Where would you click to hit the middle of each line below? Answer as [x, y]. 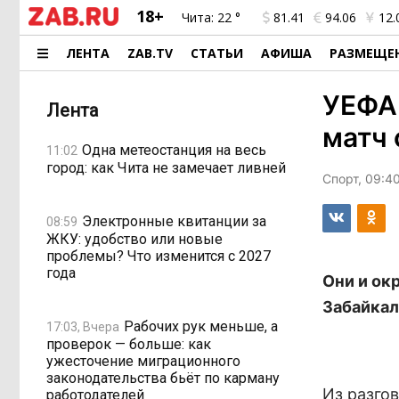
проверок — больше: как [129, 344]
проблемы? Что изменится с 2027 [159, 256]
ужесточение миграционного [143, 361]
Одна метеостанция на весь [174, 150]
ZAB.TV [151, 53]
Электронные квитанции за [174, 221]
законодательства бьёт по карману [163, 378]
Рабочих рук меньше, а [201, 326]
